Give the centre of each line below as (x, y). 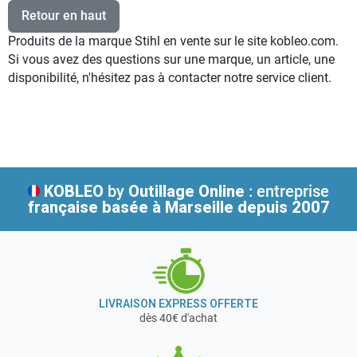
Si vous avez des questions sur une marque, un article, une (171, 59)
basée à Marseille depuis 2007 (214, 207)
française (63, 207)
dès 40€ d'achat (178, 318)
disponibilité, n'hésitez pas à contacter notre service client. (170, 78)
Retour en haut (64, 16)
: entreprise (287, 191)
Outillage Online (186, 191)
